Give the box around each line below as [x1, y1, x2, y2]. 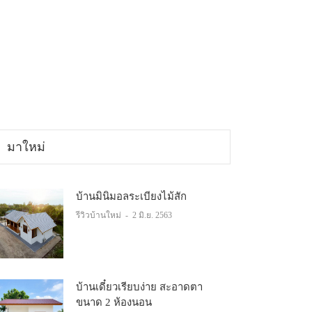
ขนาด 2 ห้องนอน [76, 297, 152, 308]
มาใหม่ [7, 139, 45, 154]
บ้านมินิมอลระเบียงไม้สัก [76, 191, 187, 202]
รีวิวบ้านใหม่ [76, 210, 123, 220]
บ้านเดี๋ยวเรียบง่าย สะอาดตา [76, 281, 203, 292]
